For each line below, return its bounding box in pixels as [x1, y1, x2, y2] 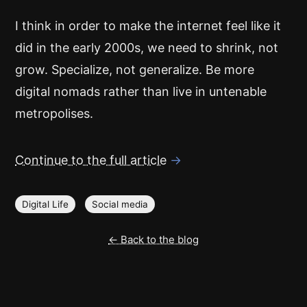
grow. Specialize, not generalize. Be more [15, 62, 254, 77]
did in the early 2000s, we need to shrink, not [15, 40, 278, 55]
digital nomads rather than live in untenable [15, 84, 267, 99]
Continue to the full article [15, 153, 167, 167]
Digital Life [22, 199, 69, 210]
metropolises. [15, 106, 93, 121]
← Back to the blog [108, 233, 199, 246]
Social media [92, 199, 148, 210]
